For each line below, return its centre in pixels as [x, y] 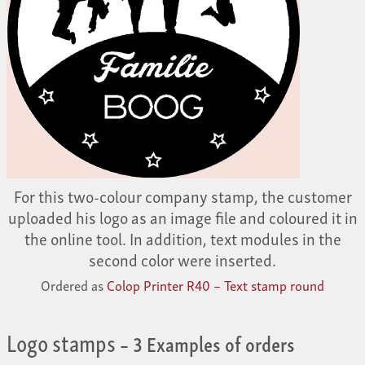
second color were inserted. [182, 259]
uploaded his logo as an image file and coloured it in [182, 216]
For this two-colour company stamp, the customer [182, 195]
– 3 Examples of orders [205, 342]
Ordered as [74, 284]
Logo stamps [61, 341]
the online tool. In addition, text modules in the [182, 237]
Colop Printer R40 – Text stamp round [215, 284]
